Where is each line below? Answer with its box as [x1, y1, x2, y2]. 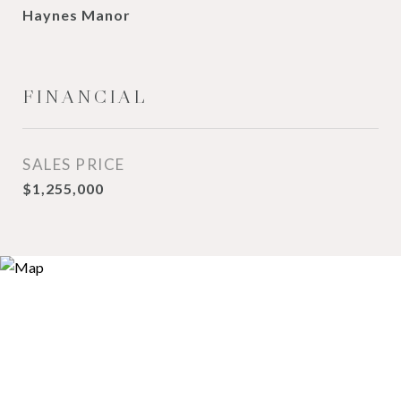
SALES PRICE [22, 155, 125, 174]
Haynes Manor [22, 6, 131, 23]
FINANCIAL [22, 85, 148, 108]
